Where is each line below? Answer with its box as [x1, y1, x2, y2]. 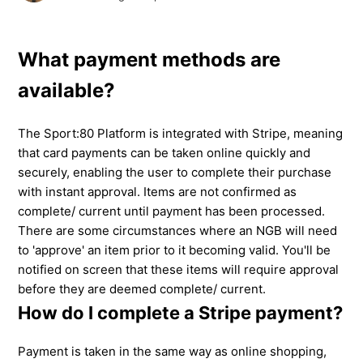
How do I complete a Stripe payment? [18, 301, 344, 323]
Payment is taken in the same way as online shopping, [18, 343, 327, 359]
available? [18, 79, 116, 103]
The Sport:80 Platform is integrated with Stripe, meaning [18, 125, 344, 141]
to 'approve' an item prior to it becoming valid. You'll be [18, 241, 331, 258]
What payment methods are [18, 48, 281, 72]
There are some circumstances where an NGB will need [18, 222, 338, 238]
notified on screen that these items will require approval [18, 261, 340, 277]
